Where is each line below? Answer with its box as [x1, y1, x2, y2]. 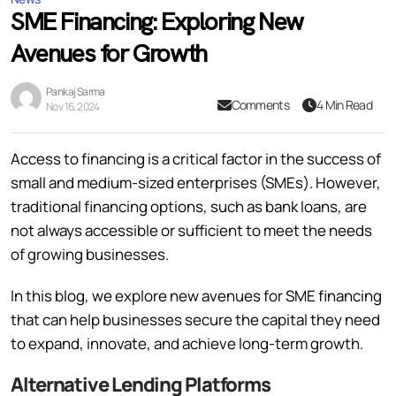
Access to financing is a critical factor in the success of [11, 148, 381, 169]
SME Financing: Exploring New [11, 4, 303, 37]
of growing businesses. [11, 243, 169, 264]
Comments [231, 96, 289, 114]
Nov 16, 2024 [46, 98, 100, 114]
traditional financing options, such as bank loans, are [11, 195, 367, 217]
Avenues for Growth [11, 36, 207, 69]
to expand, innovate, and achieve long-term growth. [11, 332, 363, 354]
